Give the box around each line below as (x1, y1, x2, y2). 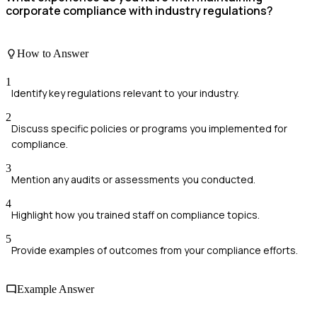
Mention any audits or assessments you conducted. (11, 172, 255, 186)
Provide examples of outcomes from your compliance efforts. (11, 243, 298, 257)
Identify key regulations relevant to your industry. (11, 86, 239, 100)
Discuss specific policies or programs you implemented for (11, 121, 287, 135)
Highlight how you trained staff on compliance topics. (11, 207, 260, 221)
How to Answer (17, 47, 88, 60)
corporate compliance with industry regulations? (6, 2, 273, 18)
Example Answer (17, 282, 94, 295)
